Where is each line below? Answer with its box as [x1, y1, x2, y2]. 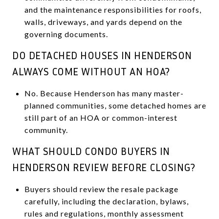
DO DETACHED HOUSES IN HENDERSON [12, 49, 192, 62]
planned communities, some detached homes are [24, 100, 206, 110]
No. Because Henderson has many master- [24, 88, 184, 98]
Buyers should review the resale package [24, 184, 178, 194]
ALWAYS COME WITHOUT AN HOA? [12, 65, 170, 78]
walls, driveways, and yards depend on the [24, 17, 182, 26]
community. [24, 125, 68, 134]
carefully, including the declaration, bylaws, [24, 196, 189, 206]
